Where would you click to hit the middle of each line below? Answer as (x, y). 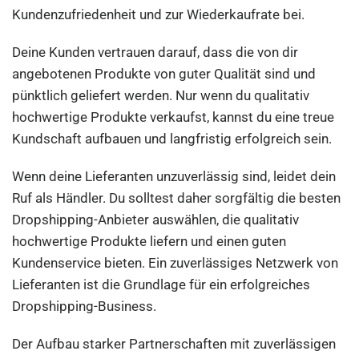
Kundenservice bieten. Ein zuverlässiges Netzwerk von (175, 263)
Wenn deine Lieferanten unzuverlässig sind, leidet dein (174, 176)
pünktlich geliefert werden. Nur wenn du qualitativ (161, 95)
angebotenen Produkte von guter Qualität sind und (164, 74)
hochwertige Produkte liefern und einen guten (149, 241)
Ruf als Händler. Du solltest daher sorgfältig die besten (177, 198)
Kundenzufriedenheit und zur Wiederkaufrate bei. (160, 14)
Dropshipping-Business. (84, 306)
